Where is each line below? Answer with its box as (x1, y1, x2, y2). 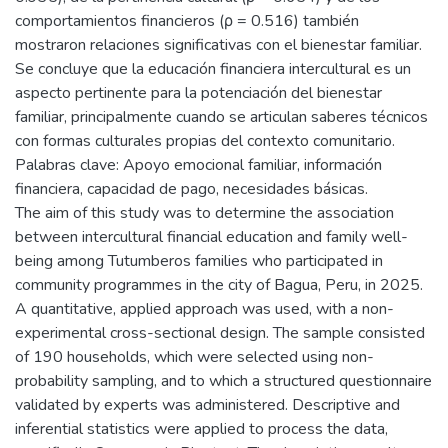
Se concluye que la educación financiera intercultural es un (15, 58, 411, 80)
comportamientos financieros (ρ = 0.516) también (15, 10, 359, 32)
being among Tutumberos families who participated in (15, 250, 383, 272)
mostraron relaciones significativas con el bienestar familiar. (15, 34, 422, 56)
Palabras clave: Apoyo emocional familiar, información (15, 154, 382, 176)
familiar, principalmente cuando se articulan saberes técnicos (15, 106, 428, 128)
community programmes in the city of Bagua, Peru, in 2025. (15, 274, 423, 296)
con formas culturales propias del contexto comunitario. (15, 130, 395, 152)
